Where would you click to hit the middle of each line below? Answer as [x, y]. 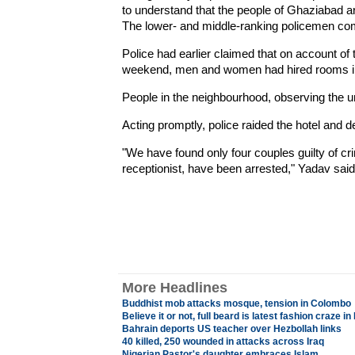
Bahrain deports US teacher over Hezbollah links [231, 329]
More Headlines [174, 288]
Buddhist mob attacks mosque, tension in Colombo [236, 303]
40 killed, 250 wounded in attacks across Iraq [223, 342]
